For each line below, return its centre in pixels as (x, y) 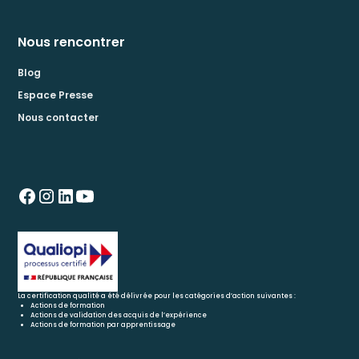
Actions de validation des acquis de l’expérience (119, 315)
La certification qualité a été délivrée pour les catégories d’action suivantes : (157, 296)
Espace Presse (56, 95)
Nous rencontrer (72, 42)
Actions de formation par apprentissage (103, 325)
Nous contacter (58, 117)
